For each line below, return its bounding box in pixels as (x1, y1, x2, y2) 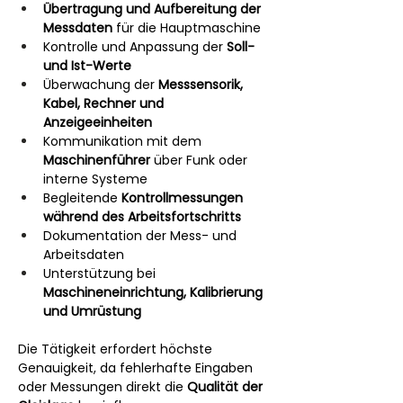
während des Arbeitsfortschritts (43, 208, 241, 226)
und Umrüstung (43, 302, 141, 320)
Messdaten (43, 19, 112, 37)
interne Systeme (43, 170, 148, 188)
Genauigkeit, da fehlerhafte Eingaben (18, 359, 256, 377)
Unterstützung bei (43, 264, 159, 282)
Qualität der (187, 378, 266, 396)
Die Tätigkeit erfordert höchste (18, 340, 216, 358)
